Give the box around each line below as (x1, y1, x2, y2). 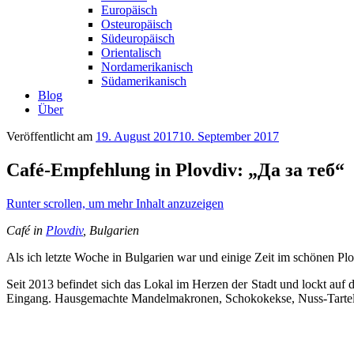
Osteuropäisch (101, 17, 172, 31)
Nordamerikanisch (101, 60, 193, 73)
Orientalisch (101, 46, 161, 59)
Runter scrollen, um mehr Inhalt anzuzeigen (6, 196, 224, 210)
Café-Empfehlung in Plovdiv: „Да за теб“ (6, 159, 345, 180)
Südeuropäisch (101, 32, 175, 45)
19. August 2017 (96, 130, 179, 143)
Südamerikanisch (101, 74, 186, 88)
